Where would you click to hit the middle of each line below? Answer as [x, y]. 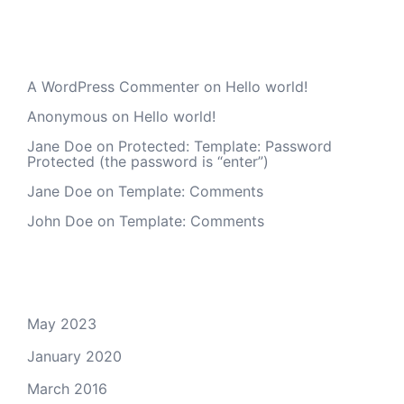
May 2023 [62, 323]
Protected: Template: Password [225, 146]
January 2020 [74, 356]
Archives [88, 272]
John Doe [60, 220]
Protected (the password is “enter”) [148, 161]
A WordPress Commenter [113, 86]
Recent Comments [156, 40]
